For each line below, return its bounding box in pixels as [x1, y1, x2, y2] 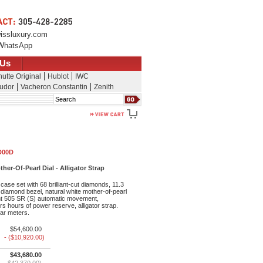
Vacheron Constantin [20, 83, 87, 91]
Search [53, 93, 83, 103]
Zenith [93, 83, 114, 91]
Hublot [47, 72, 69, 80]
